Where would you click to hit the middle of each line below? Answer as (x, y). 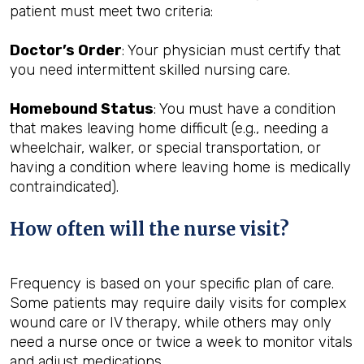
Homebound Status (82, 108)
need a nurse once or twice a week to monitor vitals (181, 342)
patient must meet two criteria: (111, 11)
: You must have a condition (245, 108)
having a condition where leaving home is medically (180, 167)
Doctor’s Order (66, 50)
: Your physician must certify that (231, 50)
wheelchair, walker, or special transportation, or (165, 147)
